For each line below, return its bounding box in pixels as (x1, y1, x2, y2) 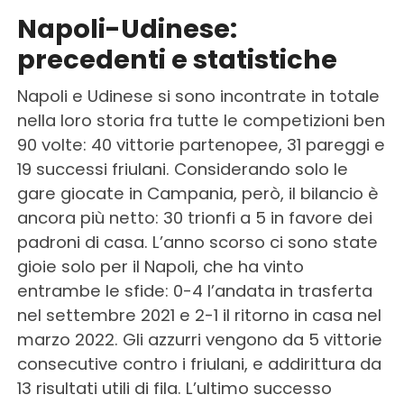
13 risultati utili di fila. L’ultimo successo (16, 376, 332, 399)
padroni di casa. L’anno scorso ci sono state (16, 230, 378, 253)
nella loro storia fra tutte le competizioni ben (16, 108, 385, 132)
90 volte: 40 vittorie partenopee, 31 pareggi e (16, 133, 385, 156)
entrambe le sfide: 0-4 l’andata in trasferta (16, 279, 372, 302)
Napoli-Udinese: (16, 10, 237, 47)
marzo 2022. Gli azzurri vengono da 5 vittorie (16, 327, 382, 351)
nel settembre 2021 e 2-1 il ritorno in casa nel (16, 303, 381, 326)
